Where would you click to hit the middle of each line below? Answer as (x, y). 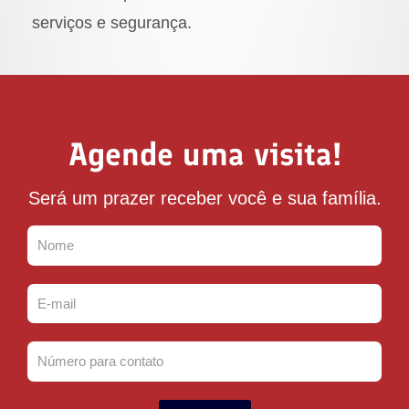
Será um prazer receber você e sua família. (204, 199)
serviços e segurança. (112, 23)
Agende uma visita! (204, 155)
